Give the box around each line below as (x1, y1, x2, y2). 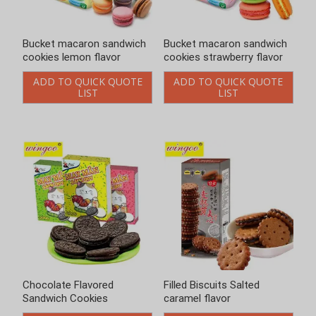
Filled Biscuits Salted (163, 278, 260, 291)
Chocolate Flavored (23, 278, 114, 291)
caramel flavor (163, 291, 231, 305)
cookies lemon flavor (23, 50, 121, 63)
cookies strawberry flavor (163, 50, 283, 63)
